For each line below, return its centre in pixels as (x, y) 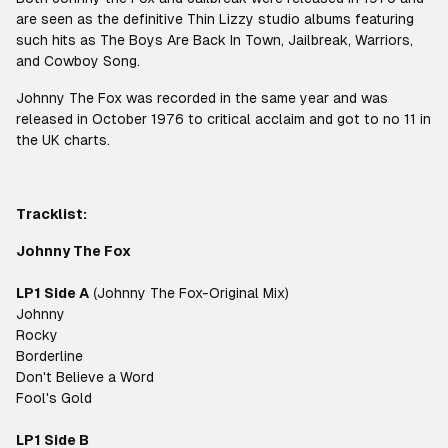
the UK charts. (63, 140)
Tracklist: (51, 214)
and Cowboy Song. (78, 61)
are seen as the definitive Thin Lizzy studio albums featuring (215, 19)
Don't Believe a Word (85, 377)
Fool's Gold (54, 398)
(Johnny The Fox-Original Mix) (189, 293)
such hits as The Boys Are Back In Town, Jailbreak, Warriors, (214, 40)
